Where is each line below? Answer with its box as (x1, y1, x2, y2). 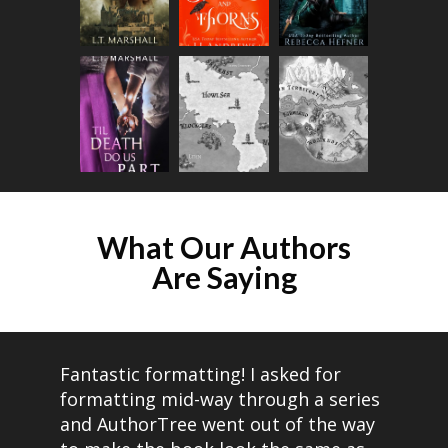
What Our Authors (97, 228, 351, 265)
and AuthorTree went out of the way (60, 411, 375, 436)
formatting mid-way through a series (60, 386, 380, 411)
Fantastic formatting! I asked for (60, 361, 341, 386)
